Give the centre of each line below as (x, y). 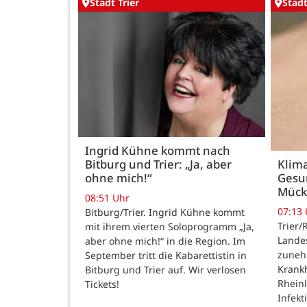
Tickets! (102, 284)
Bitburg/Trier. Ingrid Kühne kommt (165, 212)
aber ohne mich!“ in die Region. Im (165, 241)
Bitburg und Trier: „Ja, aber (158, 164)
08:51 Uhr (107, 198)
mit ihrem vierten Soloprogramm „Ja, (170, 227)
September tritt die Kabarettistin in (166, 256)
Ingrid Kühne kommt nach (158, 150)
